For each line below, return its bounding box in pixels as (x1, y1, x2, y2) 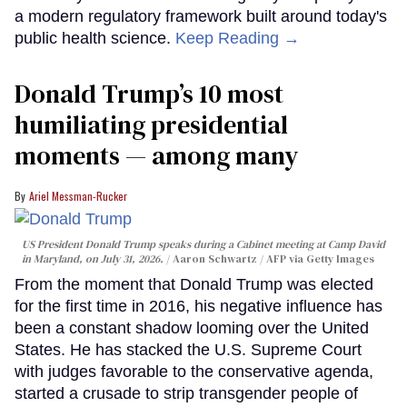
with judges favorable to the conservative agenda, (15, 362, 373, 382)
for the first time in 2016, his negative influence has (15, 297, 382, 316)
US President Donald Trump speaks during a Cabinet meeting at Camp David (22, 237, 385, 253)
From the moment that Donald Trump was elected (15, 275, 373, 294)
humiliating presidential (15, 106, 288, 142)
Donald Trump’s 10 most (15, 75, 283, 111)
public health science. (15, 28, 175, 47)
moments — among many (15, 137, 298, 173)
